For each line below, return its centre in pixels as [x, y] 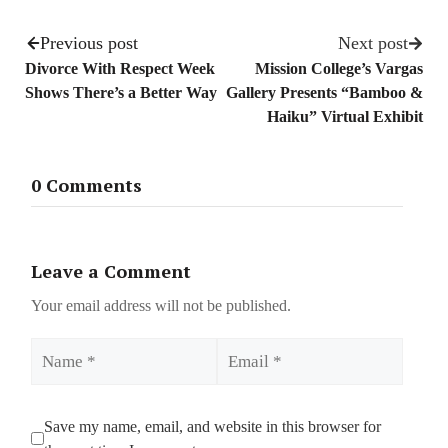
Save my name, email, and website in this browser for [212, 426]
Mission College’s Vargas [339, 69]
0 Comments [86, 184]
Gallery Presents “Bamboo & [324, 93]
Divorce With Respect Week [120, 69]
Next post [373, 43]
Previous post [89, 43]
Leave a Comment [111, 270]
